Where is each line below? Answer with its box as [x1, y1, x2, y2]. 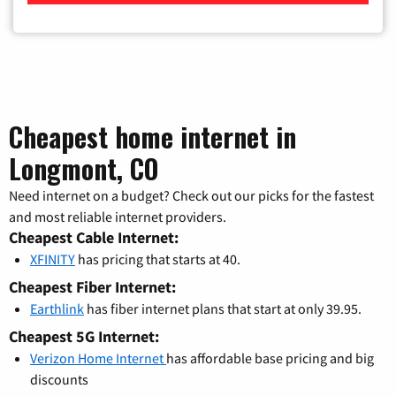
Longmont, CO [9, 148, 158, 188]
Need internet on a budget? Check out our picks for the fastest [9, 186, 374, 204]
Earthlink [30, 299, 84, 317]
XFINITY [30, 249, 75, 268]
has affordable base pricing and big [166, 348, 374, 367]
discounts [30, 369, 88, 388]
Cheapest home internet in [9, 116, 296, 156]
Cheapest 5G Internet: [9, 325, 159, 346]
